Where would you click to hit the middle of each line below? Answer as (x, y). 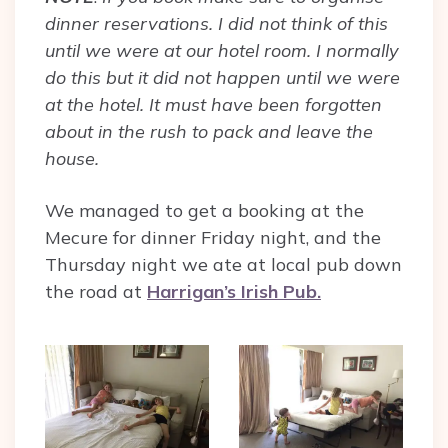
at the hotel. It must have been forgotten (213, 104)
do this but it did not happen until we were (222, 77)
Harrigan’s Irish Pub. (234, 291)
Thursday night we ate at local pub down (223, 264)
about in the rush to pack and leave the (209, 131)
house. (72, 158)
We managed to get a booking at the (204, 210)
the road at (96, 291)
